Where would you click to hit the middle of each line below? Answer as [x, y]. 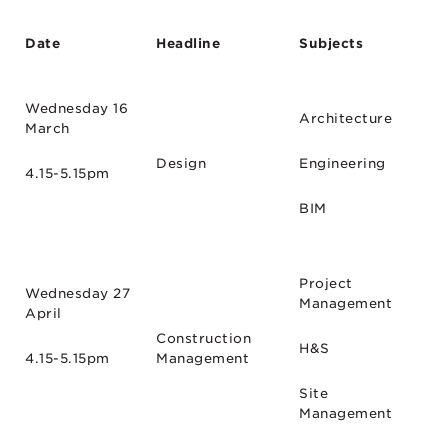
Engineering [342, 163]
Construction [203, 338]
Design [181, 163]
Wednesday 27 [77, 293]
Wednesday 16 [76, 108]
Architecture [345, 118]
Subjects [331, 43]
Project [326, 283]
